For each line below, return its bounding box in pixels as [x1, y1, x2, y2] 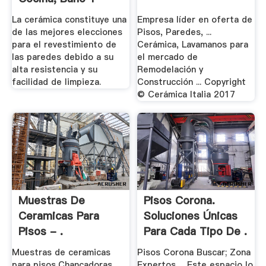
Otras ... [18, 7, 60, 22]
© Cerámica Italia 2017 [137, 88, 236, 100]
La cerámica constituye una [11, 13, 126, 26]
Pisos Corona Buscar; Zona [137, 246, 251, 259]
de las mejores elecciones [11, 26, 122, 38]
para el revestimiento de [11, 38, 116, 50]
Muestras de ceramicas [11, 246, 110, 259]
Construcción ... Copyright [137, 75, 246, 88]
